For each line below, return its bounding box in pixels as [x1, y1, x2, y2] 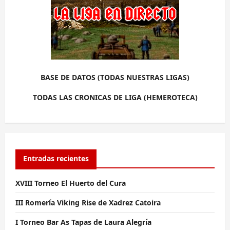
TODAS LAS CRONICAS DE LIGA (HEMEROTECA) [32, 92, 198, 103]
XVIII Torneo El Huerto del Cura [15, 178, 126, 188]
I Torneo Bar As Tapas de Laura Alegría [15, 217, 151, 227]
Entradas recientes [23, 153, 89, 163]
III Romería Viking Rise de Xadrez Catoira [15, 197, 161, 207]
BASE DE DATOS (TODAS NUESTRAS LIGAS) [41, 72, 189, 82]
